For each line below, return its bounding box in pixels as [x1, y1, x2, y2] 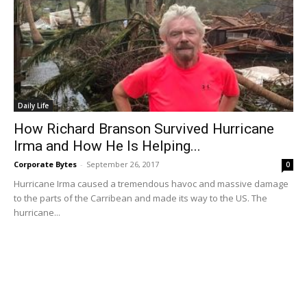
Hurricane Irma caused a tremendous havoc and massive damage [14, 177, 288, 191]
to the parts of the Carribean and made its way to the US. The [14, 192, 267, 205]
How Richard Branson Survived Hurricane [14, 121, 274, 138]
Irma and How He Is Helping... [14, 138, 201, 155]
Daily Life [18, 101, 49, 111]
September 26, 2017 [86, 159, 159, 170]
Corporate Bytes [14, 159, 77, 170]
